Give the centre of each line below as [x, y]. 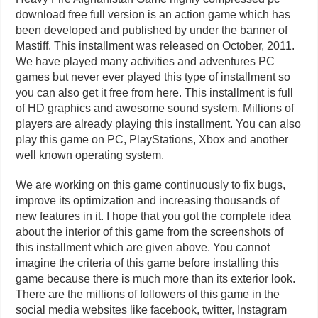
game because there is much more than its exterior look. [156, 278]
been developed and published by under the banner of [152, 30]
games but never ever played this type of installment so [153, 77]
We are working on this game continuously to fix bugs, [151, 185]
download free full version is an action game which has [153, 14]
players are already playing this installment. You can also [159, 124]
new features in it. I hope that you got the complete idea [154, 216]
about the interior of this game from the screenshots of [150, 231]
